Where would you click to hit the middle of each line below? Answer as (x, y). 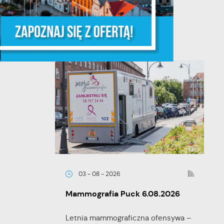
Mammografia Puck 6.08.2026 (122, 194)
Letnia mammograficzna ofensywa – (128, 218)
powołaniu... (85, 12)
